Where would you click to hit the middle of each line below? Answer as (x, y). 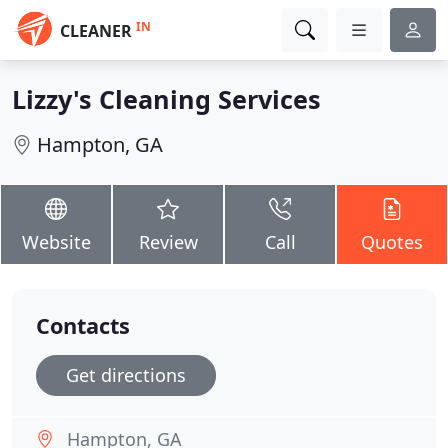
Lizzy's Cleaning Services (166, 99)
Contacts (83, 325)
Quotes (392, 242)
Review (168, 242)
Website (56, 242)
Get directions (126, 375)
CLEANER (96, 31)
